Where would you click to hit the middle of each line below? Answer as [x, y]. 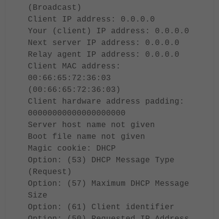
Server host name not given [91, 125]
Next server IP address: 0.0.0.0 [104, 43]
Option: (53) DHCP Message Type [101, 160]
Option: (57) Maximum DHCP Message [109, 184]
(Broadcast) [55, 8]
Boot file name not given [87, 137]
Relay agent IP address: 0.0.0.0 [104, 55]
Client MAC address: [74, 66]
